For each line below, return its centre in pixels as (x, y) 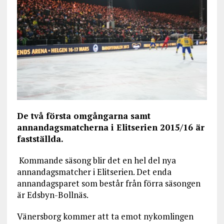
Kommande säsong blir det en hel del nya (96, 160)
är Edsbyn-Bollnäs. (52, 194)
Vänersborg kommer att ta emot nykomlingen (105, 216)
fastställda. (40, 138)
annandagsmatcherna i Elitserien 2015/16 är (110, 127)
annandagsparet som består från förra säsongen (108, 183)
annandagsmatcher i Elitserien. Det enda (94, 171)
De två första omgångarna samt (83, 115)
